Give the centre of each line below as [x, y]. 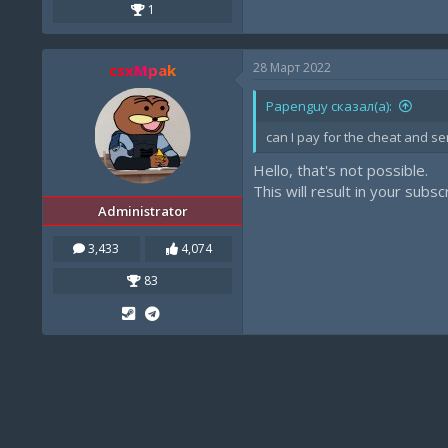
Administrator [142, 211]
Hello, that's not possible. [340, 170]
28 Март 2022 [292, 67]
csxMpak [142, 69]
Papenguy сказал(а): [329, 105]
